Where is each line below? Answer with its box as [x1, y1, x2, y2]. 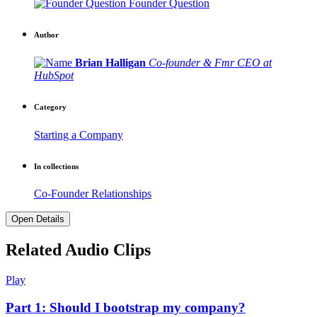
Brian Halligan [75, 56, 146, 69]
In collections [34, 161, 79, 171]
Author [34, 30, 59, 39]
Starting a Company [34, 128, 123, 141]
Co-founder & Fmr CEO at [149, 56, 272, 69]
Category [34, 102, 67, 111]
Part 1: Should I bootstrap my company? [6, 300, 246, 315]
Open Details [11, 214, 64, 225]
